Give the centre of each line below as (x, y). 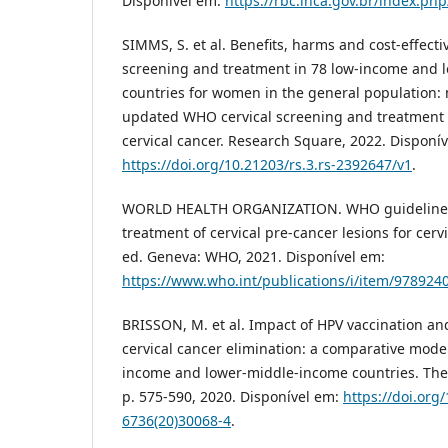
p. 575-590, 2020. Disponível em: (232, 397)
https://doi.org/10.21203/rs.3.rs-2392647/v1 (267, 165)
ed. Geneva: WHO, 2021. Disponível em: (253, 257)
